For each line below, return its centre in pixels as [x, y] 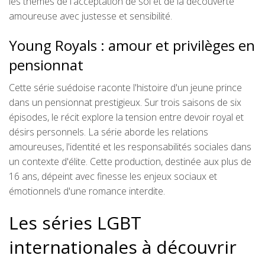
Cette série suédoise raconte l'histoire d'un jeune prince [125, 88]
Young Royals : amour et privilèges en [132, 46]
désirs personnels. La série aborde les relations [109, 132]
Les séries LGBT [75, 223]
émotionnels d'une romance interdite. [87, 191]
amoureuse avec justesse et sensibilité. [91, 16]
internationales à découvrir [123, 247]
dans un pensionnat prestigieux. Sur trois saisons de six [125, 103]
